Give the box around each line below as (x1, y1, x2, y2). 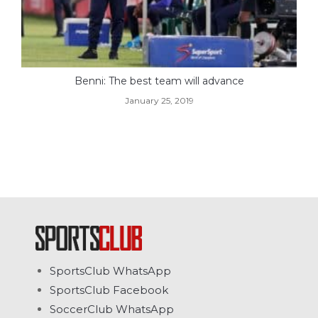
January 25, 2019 (124, 95, 194, 106)
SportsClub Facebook (50, 283, 168, 297)
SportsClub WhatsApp (50, 263, 171, 278)
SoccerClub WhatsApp (50, 302, 174, 316)
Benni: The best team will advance (74, 75, 244, 88)
